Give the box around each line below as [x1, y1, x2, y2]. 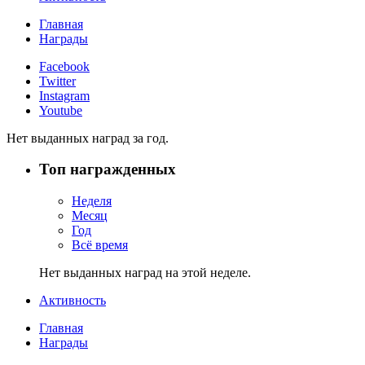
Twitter [39, 73, 76, 88]
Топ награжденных [39, 161, 176, 178]
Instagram [39, 88, 90, 103]
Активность [39, 292, 106, 307]
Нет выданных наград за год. [7, 130, 169, 145]
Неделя [72, 193, 112, 208]
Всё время [72, 237, 128, 252]
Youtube [39, 103, 82, 117]
